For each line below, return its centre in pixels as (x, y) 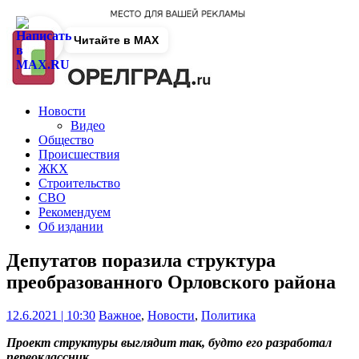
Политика (228, 316)
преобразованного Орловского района (171, 282)
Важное (120, 316)
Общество (66, 139)
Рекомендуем (75, 212)
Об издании (71, 226)
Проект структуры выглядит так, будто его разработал (169, 343)
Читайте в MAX (116, 40)
